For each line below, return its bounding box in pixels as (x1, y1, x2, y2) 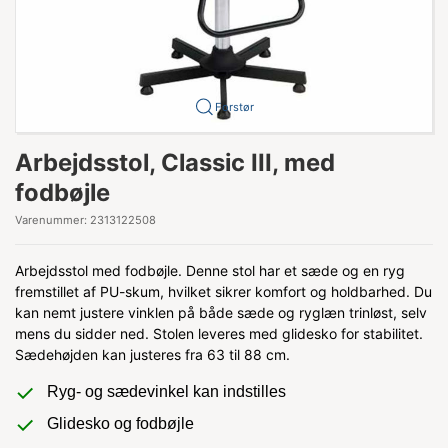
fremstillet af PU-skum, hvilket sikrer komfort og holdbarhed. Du (15, 283, 432, 300)
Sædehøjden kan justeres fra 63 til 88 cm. (15, 346, 290, 363)
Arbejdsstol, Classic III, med (15, 148, 335, 177)
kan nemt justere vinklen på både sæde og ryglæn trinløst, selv (15, 304, 427, 321)
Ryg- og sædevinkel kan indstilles (47, 383, 286, 400)
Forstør (214, 99, 254, 114)
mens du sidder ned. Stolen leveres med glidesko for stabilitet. (15, 325, 423, 342)
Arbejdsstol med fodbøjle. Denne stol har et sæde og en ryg (15, 262, 405, 279)
